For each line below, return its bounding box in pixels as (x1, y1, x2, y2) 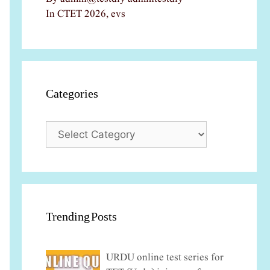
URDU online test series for (106, 251, 224, 265)
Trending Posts (46, 212, 117, 222)
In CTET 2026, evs (46, 7, 125, 22)
